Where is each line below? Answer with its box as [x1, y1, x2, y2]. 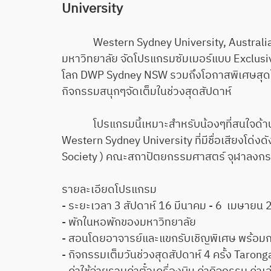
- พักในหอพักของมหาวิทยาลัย [62, 213, 196, 232]
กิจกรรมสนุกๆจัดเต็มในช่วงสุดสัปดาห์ [62, 82, 232, 101]
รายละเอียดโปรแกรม [62, 180, 157, 199]
